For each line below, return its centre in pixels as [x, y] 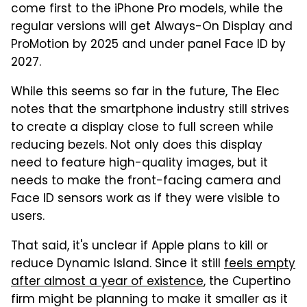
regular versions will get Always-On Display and [152, 27]
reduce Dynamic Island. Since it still [118, 264]
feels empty [260, 264]
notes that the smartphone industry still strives [150, 110]
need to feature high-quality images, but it [139, 163]
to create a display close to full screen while [142, 128]
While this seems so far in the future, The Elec [145, 92]
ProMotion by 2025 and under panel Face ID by [148, 45]
